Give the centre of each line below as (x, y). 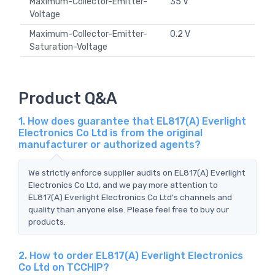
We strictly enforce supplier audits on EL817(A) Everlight (137, 172)
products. (47, 221)
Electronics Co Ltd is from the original (110, 133)
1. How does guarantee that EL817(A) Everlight (132, 121)
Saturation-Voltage (70, 47)
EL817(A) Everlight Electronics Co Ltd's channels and (130, 197)
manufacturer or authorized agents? (110, 144)
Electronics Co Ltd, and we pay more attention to (123, 184)
